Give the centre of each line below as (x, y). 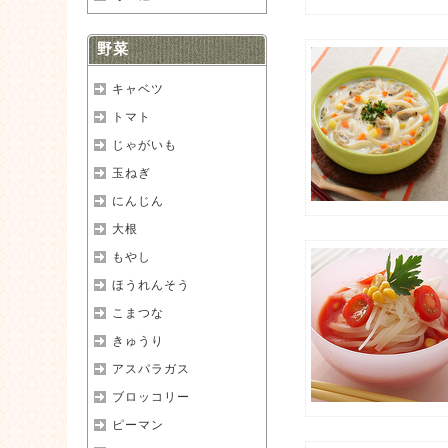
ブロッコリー (151, 397)
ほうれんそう (151, 285)
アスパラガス (151, 369)
